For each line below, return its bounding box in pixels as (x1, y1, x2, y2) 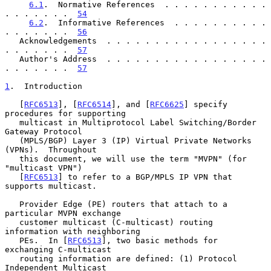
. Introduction (10, 81, 82, 91)
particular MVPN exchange (5, 208, 121, 218)
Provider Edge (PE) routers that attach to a (5, 199, 19, 209)
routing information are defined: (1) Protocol (5, 253, 19, 263)
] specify (184, 99, 227, 109)
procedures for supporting (5, 108, 126, 118)
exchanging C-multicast (5, 244, 111, 254)
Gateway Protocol (5, 126, 82, 136)
